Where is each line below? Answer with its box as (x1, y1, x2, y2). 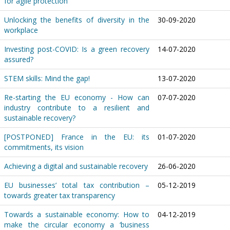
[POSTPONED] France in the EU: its (4, 132, 149, 142)
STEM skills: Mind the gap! (4, 73, 90, 83)
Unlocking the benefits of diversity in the (4, 15, 149, 25)
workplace (4, 25, 38, 35)
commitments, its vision (4, 142, 84, 152)
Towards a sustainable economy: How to (4, 209, 149, 219)
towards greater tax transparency (4, 190, 115, 200)
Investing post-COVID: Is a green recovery (4, 44, 149, 54)
